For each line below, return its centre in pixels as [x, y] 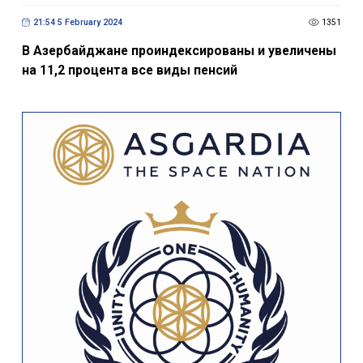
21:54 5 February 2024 [77, 22]
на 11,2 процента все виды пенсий [129, 70]
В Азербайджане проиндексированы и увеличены [179, 51]
